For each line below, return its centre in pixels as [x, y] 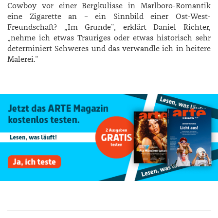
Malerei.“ [23, 59]
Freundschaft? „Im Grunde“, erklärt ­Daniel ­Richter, [109, 27]
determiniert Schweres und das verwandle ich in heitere [109, 48]
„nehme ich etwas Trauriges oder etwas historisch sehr [109, 38]
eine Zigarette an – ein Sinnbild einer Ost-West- [109, 16]
